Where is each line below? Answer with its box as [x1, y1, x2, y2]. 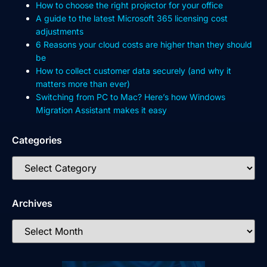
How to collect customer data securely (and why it [36, 65, 231, 76]
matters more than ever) [36, 78, 130, 89]
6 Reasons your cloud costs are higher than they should [36, 39, 252, 49]
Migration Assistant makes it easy [36, 104, 167, 115]
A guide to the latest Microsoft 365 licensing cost [36, 13, 228, 23]
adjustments [36, 26, 83, 36]
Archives [12, 197, 52, 209]
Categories [12, 133, 62, 146]
